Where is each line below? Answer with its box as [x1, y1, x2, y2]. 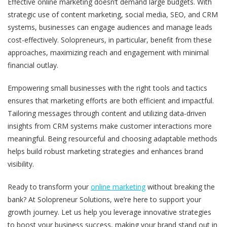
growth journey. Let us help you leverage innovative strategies [8, 207, 211, 217]
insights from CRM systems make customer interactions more [8, 121, 212, 131]
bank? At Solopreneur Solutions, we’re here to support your [8, 194, 201, 204]
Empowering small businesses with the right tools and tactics [8, 83, 207, 93]
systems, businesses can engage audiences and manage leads [8, 22, 212, 32]
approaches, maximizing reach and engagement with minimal [8, 47, 209, 57]
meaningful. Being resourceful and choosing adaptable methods [8, 133, 217, 143]
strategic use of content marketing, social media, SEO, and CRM [8, 9, 218, 19]
